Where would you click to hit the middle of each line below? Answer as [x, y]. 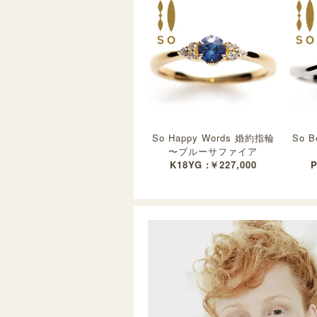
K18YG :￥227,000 [213, 164]
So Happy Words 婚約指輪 [213, 137]
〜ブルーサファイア [213, 151]
